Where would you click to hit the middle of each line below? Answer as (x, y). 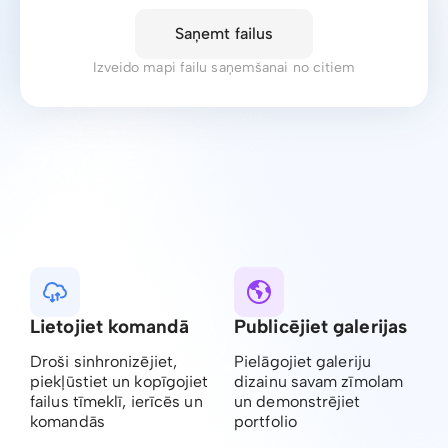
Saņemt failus (224, 33)
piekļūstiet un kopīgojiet (119, 381)
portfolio (265, 421)
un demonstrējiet (297, 401)
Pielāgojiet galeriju (302, 361)
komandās (67, 421)
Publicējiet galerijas (321, 326)
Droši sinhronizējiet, (104, 361)
